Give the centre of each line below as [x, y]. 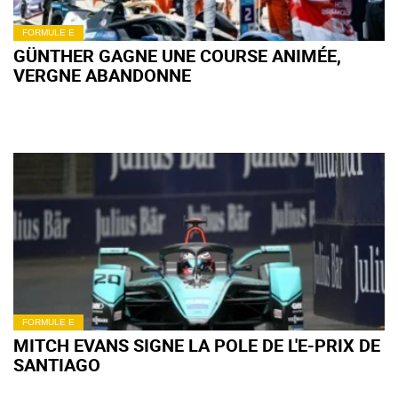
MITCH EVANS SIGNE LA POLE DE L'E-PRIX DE [197, 345]
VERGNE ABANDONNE [102, 75]
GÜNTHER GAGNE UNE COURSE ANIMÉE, [177, 56]
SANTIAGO [57, 365]
